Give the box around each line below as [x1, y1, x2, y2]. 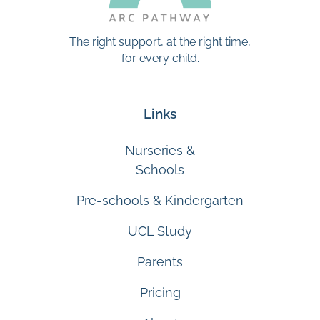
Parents [137, 254, 183, 269]
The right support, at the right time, [69, 34, 251, 49]
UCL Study [128, 223, 192, 239]
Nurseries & [125, 142, 195, 158]
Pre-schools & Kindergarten [76, 192, 244, 208]
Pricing [139, 284, 181, 300]
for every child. [121, 51, 199, 65]
